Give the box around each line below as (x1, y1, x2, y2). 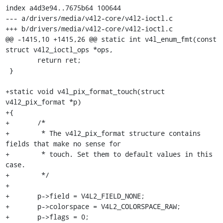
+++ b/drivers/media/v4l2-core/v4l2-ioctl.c (5, 23, 173, 33)
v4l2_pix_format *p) (5, 97, 81, 107)
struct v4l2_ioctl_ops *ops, (5, 44, 113, 54)
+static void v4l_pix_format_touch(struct (5, 86, 165, 96)
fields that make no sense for (5, 138, 121, 148)
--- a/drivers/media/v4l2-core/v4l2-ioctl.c (5, 13, 173, 23)
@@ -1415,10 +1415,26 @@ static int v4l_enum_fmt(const (5, 34, 217, 44)
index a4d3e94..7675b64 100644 (5, 2, 121, 12)
